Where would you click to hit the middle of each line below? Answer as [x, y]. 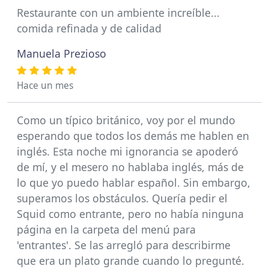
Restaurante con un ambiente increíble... [118, 13]
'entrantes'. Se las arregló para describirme [124, 245]
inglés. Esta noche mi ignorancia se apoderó [128, 151]
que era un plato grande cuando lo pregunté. [131, 261]
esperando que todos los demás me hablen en [133, 136]
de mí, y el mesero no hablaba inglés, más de [130, 167]
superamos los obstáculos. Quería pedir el [122, 198]
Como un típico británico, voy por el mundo [126, 120]
